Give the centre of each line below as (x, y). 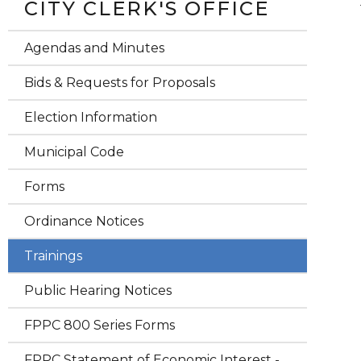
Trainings (53, 256)
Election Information (91, 117)
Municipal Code (74, 152)
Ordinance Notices (84, 221)
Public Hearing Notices (98, 290)
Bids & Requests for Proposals (120, 83)
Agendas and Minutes (94, 48)
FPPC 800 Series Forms (100, 325)
